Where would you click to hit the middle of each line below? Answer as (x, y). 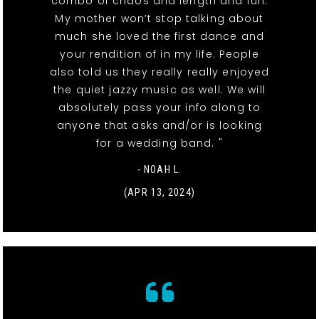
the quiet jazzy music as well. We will (159, 90)
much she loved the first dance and (159, 37)
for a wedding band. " (159, 143)
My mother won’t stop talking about (159, 19)
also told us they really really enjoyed (159, 72)
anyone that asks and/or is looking (159, 126)
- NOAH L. (159, 170)
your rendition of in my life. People (159, 54)
